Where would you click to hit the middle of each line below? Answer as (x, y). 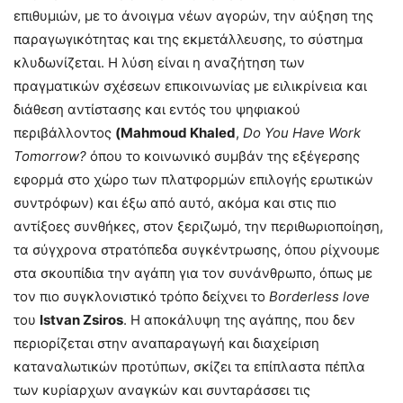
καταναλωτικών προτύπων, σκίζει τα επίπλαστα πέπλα (189, 367)
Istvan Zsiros (81, 320)
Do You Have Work (302, 133)
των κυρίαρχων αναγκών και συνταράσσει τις (162, 390)
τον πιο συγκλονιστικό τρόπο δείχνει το (141, 297)
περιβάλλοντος (64, 133)
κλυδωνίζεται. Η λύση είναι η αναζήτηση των (159, 63)
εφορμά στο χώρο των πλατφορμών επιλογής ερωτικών (193, 180)
